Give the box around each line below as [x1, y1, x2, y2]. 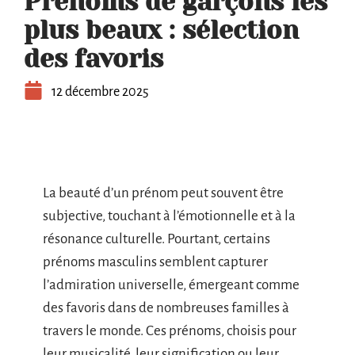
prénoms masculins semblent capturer [43, 254, 268, 269]
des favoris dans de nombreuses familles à [43, 300, 289, 315]
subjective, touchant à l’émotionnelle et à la [43, 208, 296, 223]
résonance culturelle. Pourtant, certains [43, 231, 270, 246]
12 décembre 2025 [52, 85, 149, 99]
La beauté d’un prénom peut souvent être [43, 185, 284, 200]
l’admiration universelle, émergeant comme [43, 277, 300, 292]
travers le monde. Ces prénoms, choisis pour [43, 323, 296, 338]
